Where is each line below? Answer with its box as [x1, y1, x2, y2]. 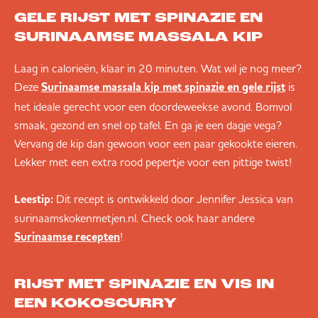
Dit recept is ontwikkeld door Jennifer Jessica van [56, 192, 293, 207]
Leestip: [14, 192, 56, 208]
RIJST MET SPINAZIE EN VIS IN [14, 278, 274, 292]
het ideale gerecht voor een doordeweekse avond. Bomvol [14, 99, 292, 114]
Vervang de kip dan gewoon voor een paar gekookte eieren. [14, 136, 297, 151]
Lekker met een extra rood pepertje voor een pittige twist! [14, 155, 292, 170]
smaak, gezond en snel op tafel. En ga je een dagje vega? [14, 118, 282, 133]
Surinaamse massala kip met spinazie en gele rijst [41, 82, 285, 94]
